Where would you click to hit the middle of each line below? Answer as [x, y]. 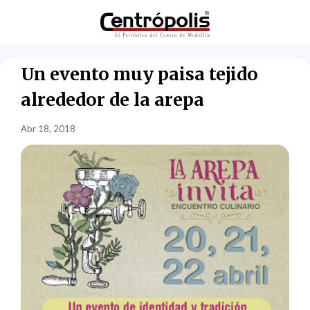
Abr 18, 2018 [48, 128]
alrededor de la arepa [113, 99]
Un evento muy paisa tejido [140, 74]
